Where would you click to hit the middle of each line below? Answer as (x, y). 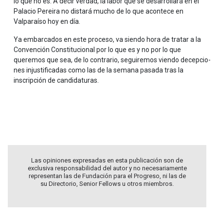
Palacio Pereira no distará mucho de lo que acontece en (99, 11)
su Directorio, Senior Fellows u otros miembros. (107, 183)
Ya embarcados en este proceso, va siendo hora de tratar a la (107, 39)
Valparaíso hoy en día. (48, 21)
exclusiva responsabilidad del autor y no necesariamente (107, 168)
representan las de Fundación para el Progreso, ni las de (107, 176)
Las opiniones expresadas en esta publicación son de (107, 160)
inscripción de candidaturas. (56, 80)
